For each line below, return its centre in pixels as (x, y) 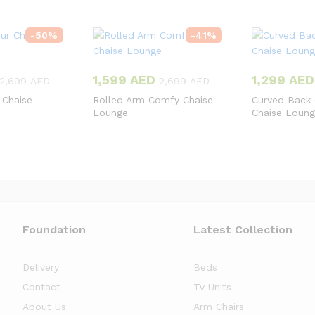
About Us (45, 306)
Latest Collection (243, 229)
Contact (42, 287)
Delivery (41, 267)
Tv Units (212, 287)
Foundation (54, 229)
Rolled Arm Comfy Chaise (153, 99)
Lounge (110, 112)
